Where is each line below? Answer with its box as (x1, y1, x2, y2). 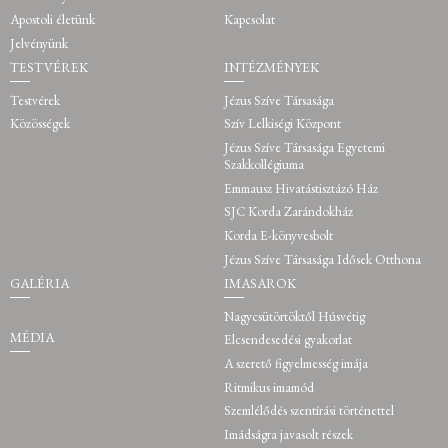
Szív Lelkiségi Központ (223, 115, 341, 133)
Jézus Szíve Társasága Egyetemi (223, 139, 385, 157)
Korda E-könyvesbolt (223, 226, 333, 244)
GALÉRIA (10, 275, 69, 293)
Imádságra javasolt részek (223, 425, 353, 443)
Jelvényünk (10, 34, 68, 52)
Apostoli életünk (10, 11, 95, 29)
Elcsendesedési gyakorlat (223, 331, 352, 349)
